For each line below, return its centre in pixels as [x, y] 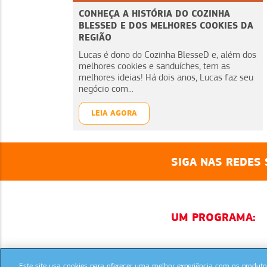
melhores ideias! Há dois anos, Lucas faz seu [166, 78]
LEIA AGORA [114, 113]
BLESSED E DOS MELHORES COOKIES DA [166, 26]
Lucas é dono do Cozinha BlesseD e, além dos [167, 55]
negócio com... [106, 89]
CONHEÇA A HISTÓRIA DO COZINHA [154, 14]
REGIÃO [95, 38]
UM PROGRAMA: [213, 217]
